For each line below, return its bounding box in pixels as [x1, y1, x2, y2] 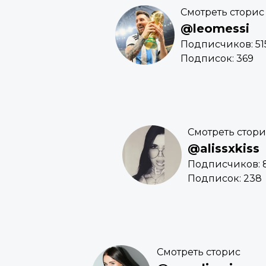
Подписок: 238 [187, 173, 262, 185]
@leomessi [180, 21, 249, 36]
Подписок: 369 [180, 53, 254, 65]
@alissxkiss [187, 141, 259, 156]
